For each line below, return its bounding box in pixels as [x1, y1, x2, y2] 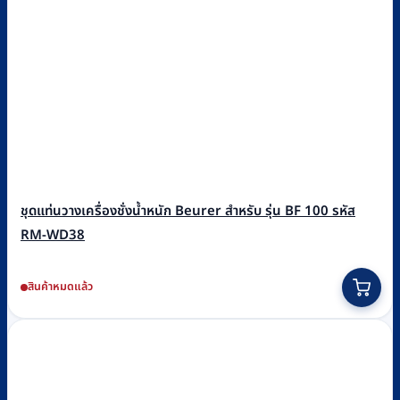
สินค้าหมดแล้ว [28, 278, 93, 296]
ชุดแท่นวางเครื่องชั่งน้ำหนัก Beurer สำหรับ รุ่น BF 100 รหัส [21, 201, 355, 222]
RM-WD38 [21, 225, 85, 246]
